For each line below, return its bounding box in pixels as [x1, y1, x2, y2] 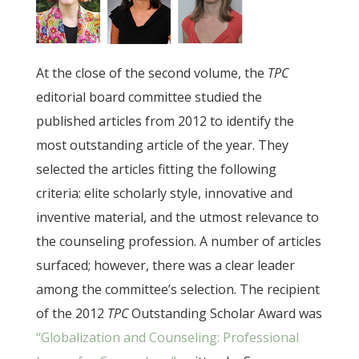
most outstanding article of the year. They [35, 136, 288, 155]
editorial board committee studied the [35, 88, 262, 107]
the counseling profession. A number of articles [35, 232, 321, 251]
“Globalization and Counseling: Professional [35, 329, 299, 347]
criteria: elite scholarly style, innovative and [35, 184, 292, 203]
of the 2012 [35, 305, 107, 323]
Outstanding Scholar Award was [131, 305, 322, 323]
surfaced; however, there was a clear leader [35, 256, 295, 275]
